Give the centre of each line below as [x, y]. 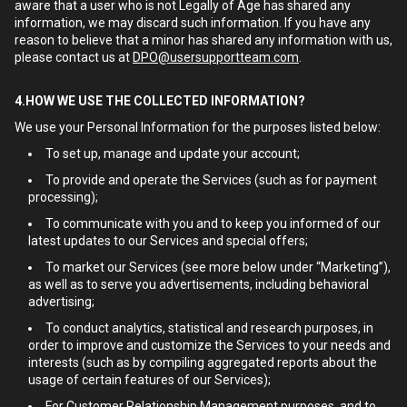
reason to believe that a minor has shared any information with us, [203, 40]
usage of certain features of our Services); [149, 380]
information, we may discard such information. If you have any [193, 23]
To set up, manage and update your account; [173, 154]
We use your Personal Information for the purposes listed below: [198, 127]
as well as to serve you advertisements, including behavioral [199, 284]
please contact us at [74, 57]
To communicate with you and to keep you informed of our [213, 223]
